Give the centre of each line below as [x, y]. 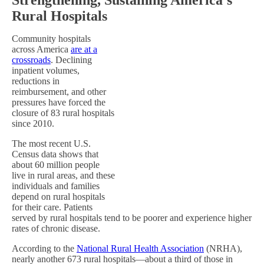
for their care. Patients [52, 207]
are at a [84, 49]
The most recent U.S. [51, 143]
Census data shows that [55, 154]
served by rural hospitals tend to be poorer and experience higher [132, 217]
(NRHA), [223, 248]
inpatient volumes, [46, 70]
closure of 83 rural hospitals [63, 113]
